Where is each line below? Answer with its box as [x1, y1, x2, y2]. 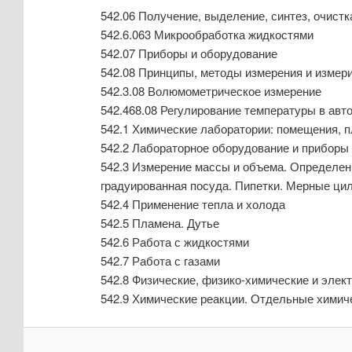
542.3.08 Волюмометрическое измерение [100, 82, 321, 100]
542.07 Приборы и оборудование [100, 45, 277, 62]
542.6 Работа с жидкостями [100, 233, 249, 251]
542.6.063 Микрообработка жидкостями [100, 26, 313, 43]
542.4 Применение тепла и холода [100, 196, 285, 213]
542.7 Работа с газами [100, 252, 220, 269]
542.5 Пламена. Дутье [100, 214, 219, 232]
